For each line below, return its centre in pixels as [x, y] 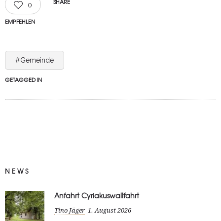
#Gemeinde [35, 60]
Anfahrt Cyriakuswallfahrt [97, 195]
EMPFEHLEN [20, 21]
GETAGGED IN [23, 79]
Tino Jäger [70, 210]
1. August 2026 [110, 210]
